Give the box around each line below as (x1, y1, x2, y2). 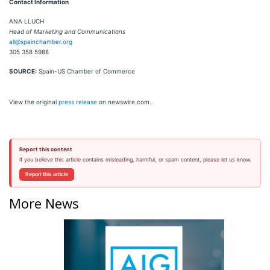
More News (9, 193, 79, 212)
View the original (9, 98, 58, 105)
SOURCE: (9, 67, 37, 75)
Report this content (19, 146, 72, 152)
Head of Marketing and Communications (9, 28, 125, 35)
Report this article (25, 171, 68, 177)
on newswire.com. (97, 98, 151, 105)
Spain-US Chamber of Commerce (37, 67, 135, 75)
